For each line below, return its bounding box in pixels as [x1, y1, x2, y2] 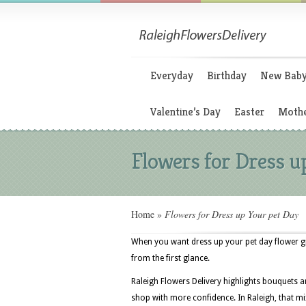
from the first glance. [131, 253, 210, 263]
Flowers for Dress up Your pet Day [162, 208, 298, 221]
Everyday [150, 68, 193, 83]
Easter [234, 105, 264, 119]
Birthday [207, 68, 247, 83]
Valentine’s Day [150, 105, 221, 119]
